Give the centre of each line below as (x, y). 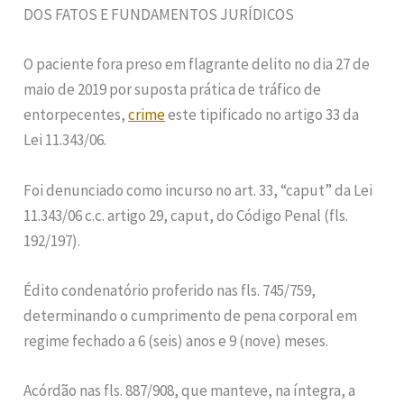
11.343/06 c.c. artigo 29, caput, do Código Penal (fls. (186, 215)
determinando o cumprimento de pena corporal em (191, 315)
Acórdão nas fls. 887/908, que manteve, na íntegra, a (190, 390)
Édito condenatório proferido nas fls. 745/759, (170, 290)
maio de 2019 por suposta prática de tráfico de (173, 90)
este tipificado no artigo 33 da (262, 115)
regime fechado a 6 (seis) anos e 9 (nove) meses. (176, 340)
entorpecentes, (76, 115)
